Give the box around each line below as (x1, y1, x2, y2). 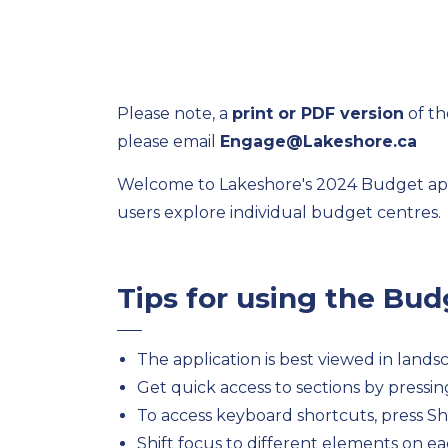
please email (117, 132, 220, 151)
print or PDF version (232, 104, 404, 123)
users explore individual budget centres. (117, 203, 441, 222)
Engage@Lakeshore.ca (220, 132, 417, 151)
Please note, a (117, 104, 232, 123)
